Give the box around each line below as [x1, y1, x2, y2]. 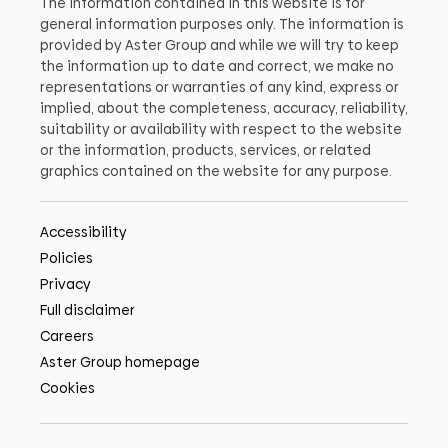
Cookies [40, 378, 95, 399]
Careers [40, 326, 94, 347]
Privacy [40, 274, 91, 295]
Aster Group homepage [40, 352, 200, 373]
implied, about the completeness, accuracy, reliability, [40, 98, 408, 119]
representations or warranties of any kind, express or [40, 77, 399, 98]
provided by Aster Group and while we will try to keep [40, 35, 399, 56]
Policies [40, 248, 93, 269]
